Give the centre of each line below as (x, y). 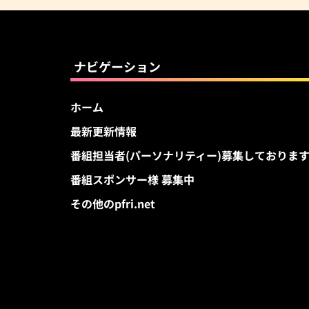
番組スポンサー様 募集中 (132, 179)
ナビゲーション (117, 66)
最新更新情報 (103, 131)
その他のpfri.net (113, 203)
